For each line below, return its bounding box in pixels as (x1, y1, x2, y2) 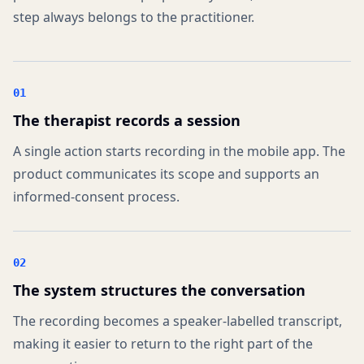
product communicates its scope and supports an (13, 165, 319, 183)
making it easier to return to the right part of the (13, 335, 313, 353)
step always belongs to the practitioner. (13, 8, 254, 26)
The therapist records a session (13, 110, 240, 130)
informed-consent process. (13, 188, 180, 206)
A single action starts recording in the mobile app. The (13, 142, 345, 160)
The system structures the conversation (13, 280, 305, 300)
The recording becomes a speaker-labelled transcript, (13, 312, 342, 330)
